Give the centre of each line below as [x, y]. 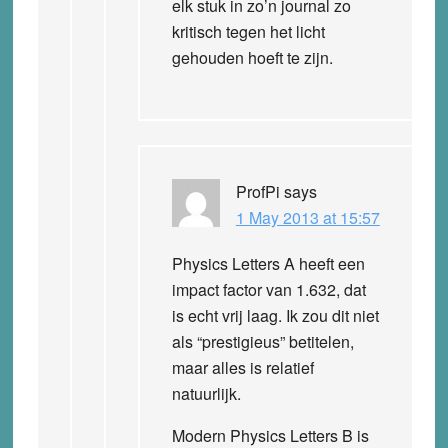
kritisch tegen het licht [248, 31]
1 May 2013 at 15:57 [307, 217]
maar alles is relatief [242, 367]
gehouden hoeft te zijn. [252, 57]
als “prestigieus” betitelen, [262, 341]
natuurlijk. [206, 393]
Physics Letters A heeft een [268, 263]
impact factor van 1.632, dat [268, 289]
